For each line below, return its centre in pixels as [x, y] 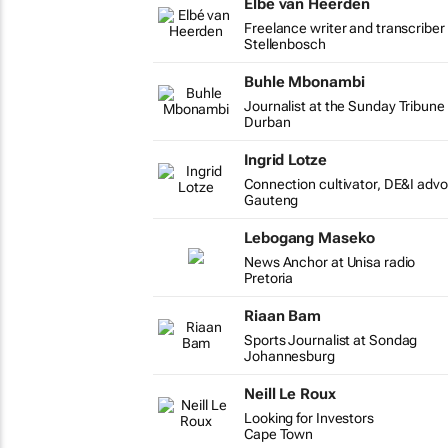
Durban [267, 122]
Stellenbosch [285, 44]
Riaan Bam [283, 316]
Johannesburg [289, 356]
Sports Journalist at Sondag [331, 340]
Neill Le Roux [290, 394]
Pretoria [269, 278]
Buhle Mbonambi [304, 82]
